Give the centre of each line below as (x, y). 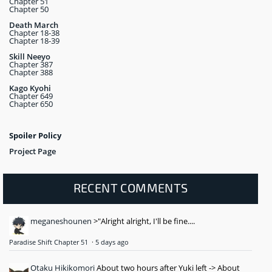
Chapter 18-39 (34, 41)
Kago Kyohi (30, 88)
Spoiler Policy (35, 136)
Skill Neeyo (30, 57)
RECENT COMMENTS (131, 188)
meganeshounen (61, 221)
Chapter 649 (31, 96)
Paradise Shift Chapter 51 (49, 243)
